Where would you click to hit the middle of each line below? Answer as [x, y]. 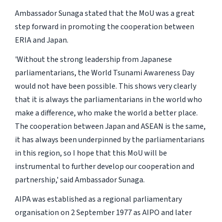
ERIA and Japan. [41, 40]
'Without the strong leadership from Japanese [93, 60]
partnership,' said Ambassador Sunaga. [80, 180]
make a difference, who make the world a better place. [106, 113]
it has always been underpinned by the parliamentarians [110, 140]
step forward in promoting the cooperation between [104, 27]
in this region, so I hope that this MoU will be [91, 153]
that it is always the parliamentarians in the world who [108, 100]
